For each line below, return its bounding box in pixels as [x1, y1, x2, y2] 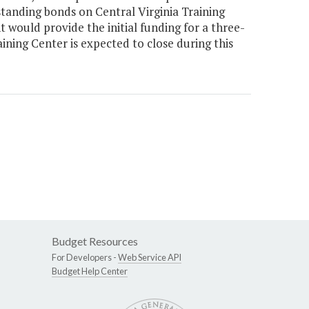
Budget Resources [52, 235, 138, 248]
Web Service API [118, 252, 181, 263]
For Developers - [52, 252, 118, 263]
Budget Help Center [52, 266, 128, 277]
